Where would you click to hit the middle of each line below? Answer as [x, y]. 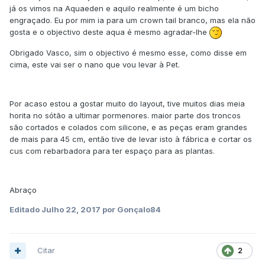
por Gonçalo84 [131, 210]
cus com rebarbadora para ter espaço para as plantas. [112, 151]
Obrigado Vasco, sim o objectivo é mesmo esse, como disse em [128, 53]
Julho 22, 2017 [71, 210]
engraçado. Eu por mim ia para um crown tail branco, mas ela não [132, 20]
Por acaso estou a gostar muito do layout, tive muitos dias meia [127, 104]
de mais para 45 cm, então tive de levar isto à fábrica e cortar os [131, 139]
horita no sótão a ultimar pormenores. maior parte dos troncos [125, 116]
